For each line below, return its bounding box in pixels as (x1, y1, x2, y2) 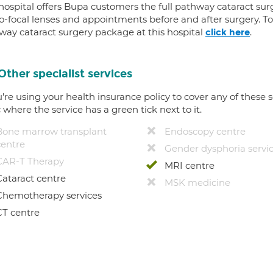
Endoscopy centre (164, 126, 246, 137)
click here (205, 27, 250, 38)
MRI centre (164, 160, 214, 171)
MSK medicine (164, 177, 230, 188)
